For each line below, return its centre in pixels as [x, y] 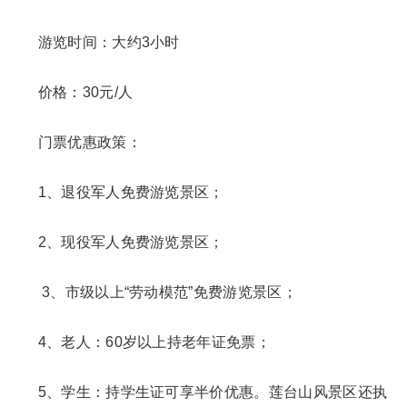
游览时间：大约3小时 [94, 42]
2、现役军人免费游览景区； [116, 242]
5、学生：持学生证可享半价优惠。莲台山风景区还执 [198, 392]
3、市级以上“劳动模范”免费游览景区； [154, 292]
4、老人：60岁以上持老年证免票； [141, 342]
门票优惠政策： [74, 142]
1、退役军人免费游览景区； [118, 192]
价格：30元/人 [70, 92]
